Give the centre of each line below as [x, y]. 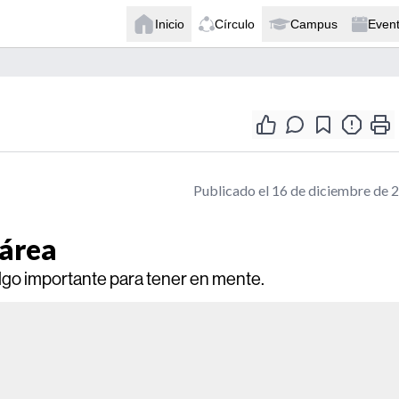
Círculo [235, 24]
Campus [314, 24]
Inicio [170, 24]
